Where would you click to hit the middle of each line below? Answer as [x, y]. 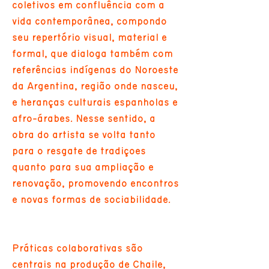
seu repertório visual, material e [89, 38]
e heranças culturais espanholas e [95, 102]
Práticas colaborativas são [77, 248]
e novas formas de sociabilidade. [91, 200]
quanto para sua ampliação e [83, 167]
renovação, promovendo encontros [95, 183]
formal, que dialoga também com [92, 54]
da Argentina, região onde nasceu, [95, 86]
